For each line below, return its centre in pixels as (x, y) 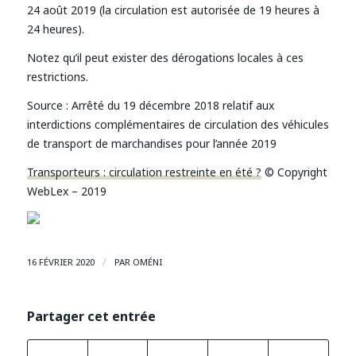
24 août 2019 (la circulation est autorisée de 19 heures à (173, 10)
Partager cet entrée (91, 316)
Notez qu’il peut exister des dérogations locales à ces (165, 58)
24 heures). (55, 29)
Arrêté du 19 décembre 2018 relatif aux (171, 105)
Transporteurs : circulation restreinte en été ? (144, 172)
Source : (47, 105)
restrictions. (57, 77)
